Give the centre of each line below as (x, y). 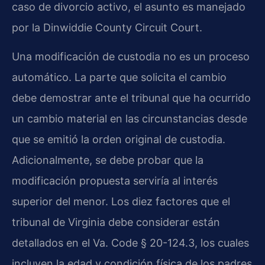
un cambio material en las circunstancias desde (130, 119)
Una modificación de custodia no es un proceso (131, 57)
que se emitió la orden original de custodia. (119, 140)
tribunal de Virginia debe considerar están (116, 222)
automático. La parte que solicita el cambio (119, 77)
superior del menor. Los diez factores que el (121, 202)
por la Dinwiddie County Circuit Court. (107, 27)
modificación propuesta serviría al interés (115, 181)
